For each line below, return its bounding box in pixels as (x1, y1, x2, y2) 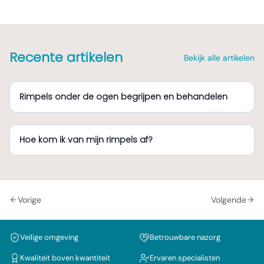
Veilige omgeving (20, 232, 78, 242)
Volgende (211, 194, 246, 205)
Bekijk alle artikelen (184, 52, 255, 63)
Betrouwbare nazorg (150, 232, 220, 242)
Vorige (18, 194, 41, 205)
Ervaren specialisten (150, 253, 220, 263)
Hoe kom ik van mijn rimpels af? (19, 134, 153, 146)
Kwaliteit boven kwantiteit (20, 253, 110, 263)
